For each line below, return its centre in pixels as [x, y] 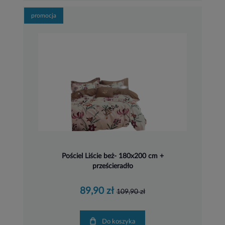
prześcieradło [113, 166]
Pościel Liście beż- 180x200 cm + [113, 156]
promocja [44, 16]
